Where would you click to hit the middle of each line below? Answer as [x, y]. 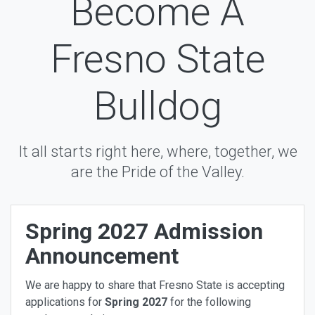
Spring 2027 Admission [144, 231]
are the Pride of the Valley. [157, 172]
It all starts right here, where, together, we [157, 151]
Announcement [102, 256]
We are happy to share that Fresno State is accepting [155, 285]
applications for [65, 302]
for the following [211, 302]
